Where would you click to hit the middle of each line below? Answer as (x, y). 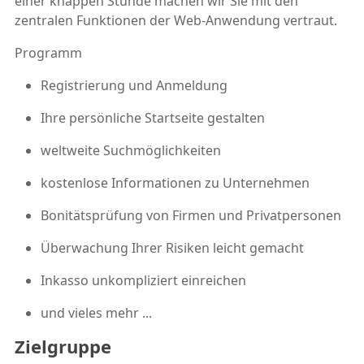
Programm (48, 52)
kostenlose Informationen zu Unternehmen (175, 182)
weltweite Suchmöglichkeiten (131, 150)
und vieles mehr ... (96, 312)
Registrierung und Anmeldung (134, 85)
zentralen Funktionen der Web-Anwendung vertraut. (176, 20)
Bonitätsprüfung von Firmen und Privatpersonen (191, 215)
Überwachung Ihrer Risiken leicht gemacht (172, 247)
